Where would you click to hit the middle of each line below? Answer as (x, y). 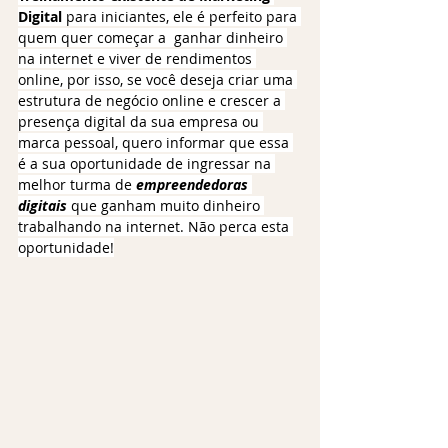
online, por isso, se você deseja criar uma (157, 79)
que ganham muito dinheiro (165, 205)
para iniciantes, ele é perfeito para (181, 16)
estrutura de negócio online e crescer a (151, 100)
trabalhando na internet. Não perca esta (155, 226)
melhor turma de (77, 184)
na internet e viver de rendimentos (137, 58)
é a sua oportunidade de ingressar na (146, 163)
